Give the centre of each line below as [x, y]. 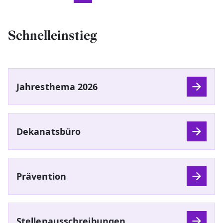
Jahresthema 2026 [57, 86]
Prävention [41, 176]
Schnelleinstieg [53, 36]
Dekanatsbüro [49, 131]
